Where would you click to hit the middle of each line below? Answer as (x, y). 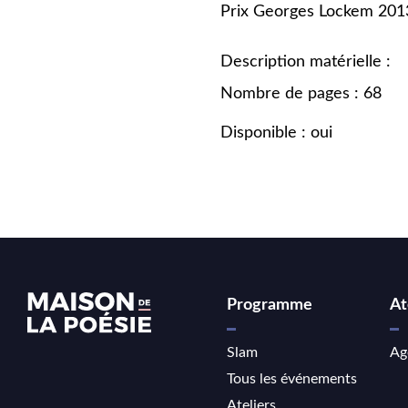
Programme (270, 305)
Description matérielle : (306, 62)
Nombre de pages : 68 (301, 94)
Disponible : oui (276, 133)
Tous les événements (292, 378)
